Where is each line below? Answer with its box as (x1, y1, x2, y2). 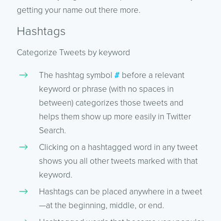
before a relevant (119, 70, 184, 81)
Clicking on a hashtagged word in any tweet (38, 142, 198, 153)
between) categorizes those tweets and (38, 98, 184, 109)
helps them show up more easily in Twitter (38, 111, 191, 122)
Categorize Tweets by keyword (16, 47, 130, 58)
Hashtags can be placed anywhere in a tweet (38, 186, 202, 197)
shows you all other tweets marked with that (38, 156, 198, 167)
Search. (38, 125, 66, 136)
